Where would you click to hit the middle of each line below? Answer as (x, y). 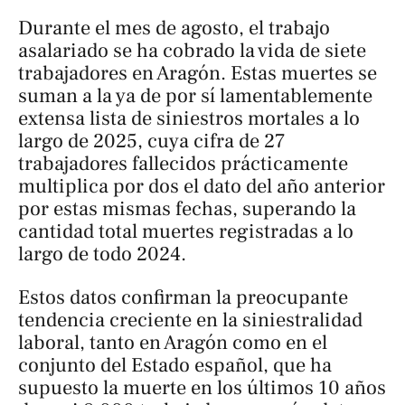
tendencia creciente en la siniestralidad (190, 320)
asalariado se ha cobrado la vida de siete (192, 51)
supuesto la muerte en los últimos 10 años (202, 387)
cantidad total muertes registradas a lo (186, 232)
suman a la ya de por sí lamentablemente (195, 96)
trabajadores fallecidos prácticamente (183, 164)
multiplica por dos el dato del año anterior (202, 187)
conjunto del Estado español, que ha (175, 365)
